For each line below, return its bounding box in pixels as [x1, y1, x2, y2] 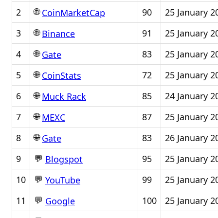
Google [45, 195, 75, 207]
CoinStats [42, 70, 81, 82]
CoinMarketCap [42, 7, 105, 19]
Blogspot [45, 153, 83, 165]
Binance [42, 28, 75, 40]
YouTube [45, 174, 80, 186]
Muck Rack [42, 91, 86, 103]
